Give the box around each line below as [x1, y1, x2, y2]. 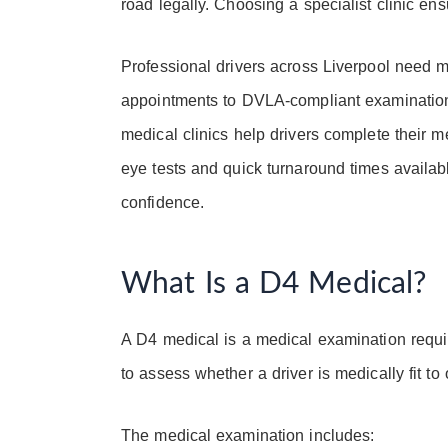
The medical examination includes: [121, 427, 375, 445]
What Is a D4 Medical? [121, 269, 427, 300]
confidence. [121, 194, 205, 212]
